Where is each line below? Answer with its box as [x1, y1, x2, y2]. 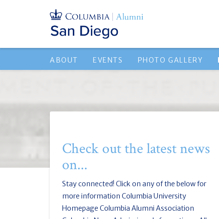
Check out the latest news [62, 139, 210, 158]
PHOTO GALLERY [137, 56, 203, 65]
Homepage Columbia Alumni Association [62, 204, 194, 213]
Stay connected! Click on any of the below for [62, 179, 206, 188]
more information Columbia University [62, 192, 186, 200]
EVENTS [93, 56, 123, 65]
